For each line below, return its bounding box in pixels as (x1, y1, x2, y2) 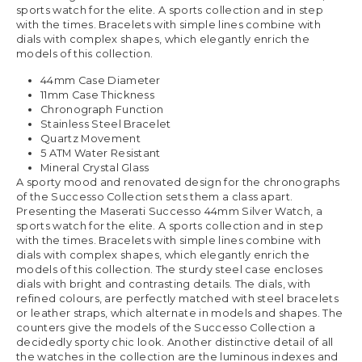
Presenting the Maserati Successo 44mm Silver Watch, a (16, 204, 323, 217)
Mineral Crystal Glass (40, 161, 149, 174)
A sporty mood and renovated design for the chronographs (16, 175, 340, 188)
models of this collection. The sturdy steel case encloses (16, 263, 323, 276)
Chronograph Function (40, 103, 164, 116)
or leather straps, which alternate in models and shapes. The (16, 306, 343, 319)
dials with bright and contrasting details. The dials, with (16, 277, 311, 290)
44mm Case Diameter (40, 74, 161, 86)
